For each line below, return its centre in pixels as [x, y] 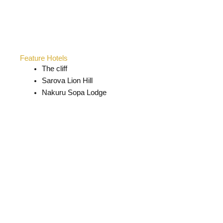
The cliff [54, 68]
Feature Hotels [44, 58]
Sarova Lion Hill [67, 80]
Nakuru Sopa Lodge [74, 92]
